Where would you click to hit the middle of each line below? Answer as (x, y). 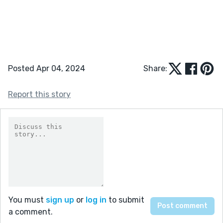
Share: (155, 68)
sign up (60, 200)
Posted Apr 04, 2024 (47, 68)
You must (27, 200)
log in (96, 200)
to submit (125, 200)
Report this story (39, 94)
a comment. (31, 212)
